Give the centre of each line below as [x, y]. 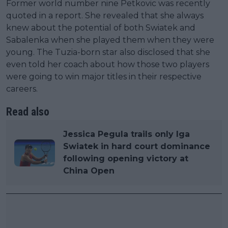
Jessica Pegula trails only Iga [126, 134]
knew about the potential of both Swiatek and [101, 28]
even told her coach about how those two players [108, 65]
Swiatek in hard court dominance [137, 147]
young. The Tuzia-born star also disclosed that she [108, 52]
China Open [89, 171]
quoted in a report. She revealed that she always [105, 16]
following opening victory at [126, 159]
